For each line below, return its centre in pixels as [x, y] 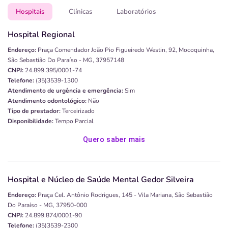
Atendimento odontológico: [47, 101]
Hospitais [30, 12]
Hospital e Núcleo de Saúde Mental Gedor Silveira [101, 180]
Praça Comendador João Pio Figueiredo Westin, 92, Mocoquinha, [126, 50]
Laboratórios [136, 12]
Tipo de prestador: [34, 111]
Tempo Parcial [74, 121]
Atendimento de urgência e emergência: [65, 91]
